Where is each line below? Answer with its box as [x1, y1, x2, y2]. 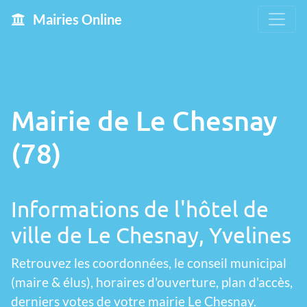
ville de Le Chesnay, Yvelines [11, 221, 291, 248]
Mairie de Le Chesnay [11, 103, 278, 137]
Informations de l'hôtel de [11, 195, 269, 222]
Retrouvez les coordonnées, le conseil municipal [11, 255, 286, 271]
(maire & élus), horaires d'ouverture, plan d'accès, [11, 274, 293, 290]
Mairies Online [30, 11, 122, 27]
